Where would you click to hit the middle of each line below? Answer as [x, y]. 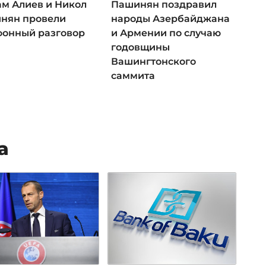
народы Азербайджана [170, 18]
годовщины [140, 47]
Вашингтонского [153, 61]
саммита [133, 75]
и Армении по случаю [166, 33]
